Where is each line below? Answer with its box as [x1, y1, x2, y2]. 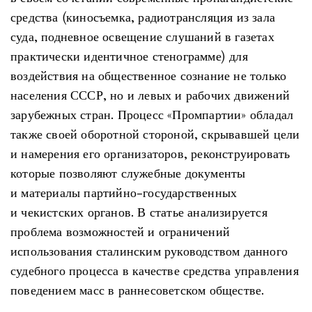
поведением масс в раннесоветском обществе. [10, 281, 265, 299]
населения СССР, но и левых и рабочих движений [10, 86, 290, 104]
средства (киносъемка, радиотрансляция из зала [10, 8, 275, 26]
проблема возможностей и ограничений [10, 223, 230, 241]
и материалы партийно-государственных [10, 184, 237, 202]
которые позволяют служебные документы [10, 164, 246, 182]
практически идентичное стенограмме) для [10, 47, 248, 65]
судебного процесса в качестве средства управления [10, 262, 299, 280]
